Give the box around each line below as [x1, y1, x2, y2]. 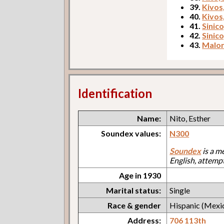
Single [169, 185, 190, 195]
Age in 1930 [119, 170, 161, 180]
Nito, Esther [169, 113, 211, 123]
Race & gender [107, 200, 161, 210]
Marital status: [106, 185, 161, 195]
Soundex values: [101, 128, 161, 138]
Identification [78, 85, 152, 100]
